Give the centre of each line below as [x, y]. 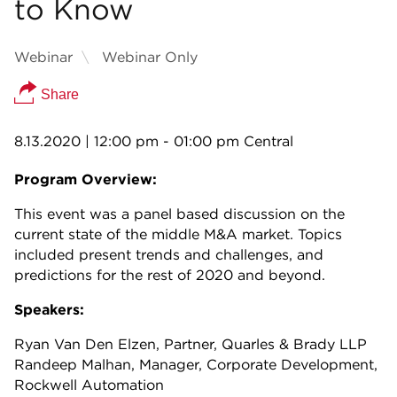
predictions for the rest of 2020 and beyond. [170, 275]
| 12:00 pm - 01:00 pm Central [187, 141]
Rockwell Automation [89, 385]
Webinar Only [148, 57]
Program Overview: [86, 179]
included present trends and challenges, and [169, 255]
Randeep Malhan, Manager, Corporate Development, [196, 365]
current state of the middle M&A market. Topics [178, 234]
